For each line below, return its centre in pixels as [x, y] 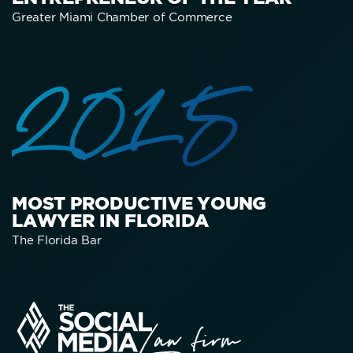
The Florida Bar [57, 240]
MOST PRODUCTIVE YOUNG [139, 203]
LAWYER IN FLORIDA [111, 220]
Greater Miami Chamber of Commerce [122, 17]
